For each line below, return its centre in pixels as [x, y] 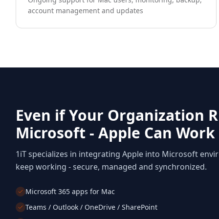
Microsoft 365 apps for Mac [70, 191]
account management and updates [86, 10]
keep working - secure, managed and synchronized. [111, 166]
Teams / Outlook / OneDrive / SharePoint [91, 207]
